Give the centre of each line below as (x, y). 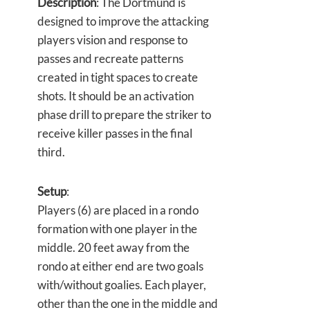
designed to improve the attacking (123, 21)
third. (51, 152)
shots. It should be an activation (116, 96)
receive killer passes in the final (115, 133)
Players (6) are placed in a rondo (118, 210)
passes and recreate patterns (110, 58)
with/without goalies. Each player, (122, 285)
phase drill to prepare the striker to (124, 115)
